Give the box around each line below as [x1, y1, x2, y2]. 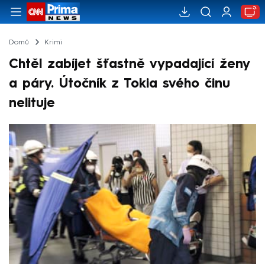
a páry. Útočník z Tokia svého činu [9, 77, 230, 91]
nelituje [9, 96, 55, 110]
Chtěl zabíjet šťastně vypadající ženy [9, 57, 250, 71]
